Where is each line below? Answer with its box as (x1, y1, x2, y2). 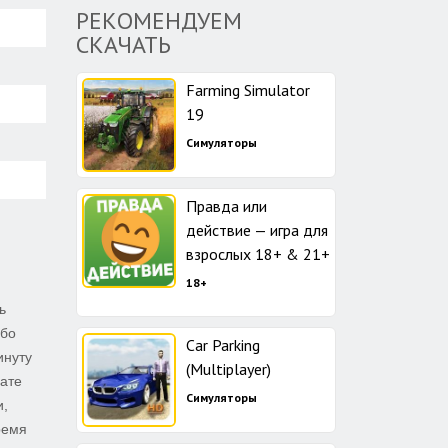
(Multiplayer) (186, 359, 271, 379)
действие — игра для (186, 220, 328, 240)
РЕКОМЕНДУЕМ (76, 5, 242, 36)
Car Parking (186, 335, 260, 355)
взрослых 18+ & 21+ (186, 244, 330, 264)
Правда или (186, 196, 267, 216)
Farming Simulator (186, 80, 310, 100)
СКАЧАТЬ (76, 29, 171, 60)
